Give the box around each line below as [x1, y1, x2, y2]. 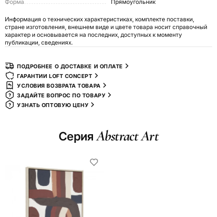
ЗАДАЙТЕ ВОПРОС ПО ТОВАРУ [17, 92, 106, 99]
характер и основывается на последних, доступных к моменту [5, 31, 182, 39]
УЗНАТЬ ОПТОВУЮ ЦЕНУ [17, 102, 89, 109]
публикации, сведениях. [5, 39, 73, 46]
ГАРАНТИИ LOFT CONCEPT [17, 73, 93, 80]
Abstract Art [96, 127, 159, 145]
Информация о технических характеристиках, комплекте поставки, [5, 15, 194, 23]
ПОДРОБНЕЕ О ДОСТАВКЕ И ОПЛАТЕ [17, 63, 123, 70]
